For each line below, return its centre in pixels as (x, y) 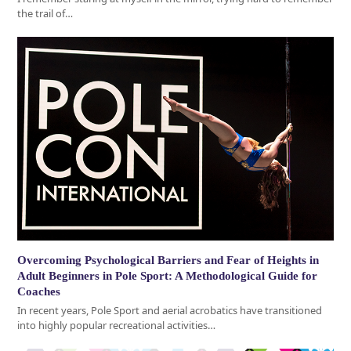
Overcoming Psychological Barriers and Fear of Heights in (168, 261)
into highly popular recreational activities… (117, 326)
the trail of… (45, 14)
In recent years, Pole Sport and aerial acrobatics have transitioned (170, 311)
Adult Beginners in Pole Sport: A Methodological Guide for (168, 276)
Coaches (39, 292)
